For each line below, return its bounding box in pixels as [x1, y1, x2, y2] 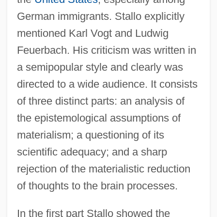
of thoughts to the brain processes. [16, 179, 178, 192]
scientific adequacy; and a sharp [16, 145, 167, 158]
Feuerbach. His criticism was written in [16, 44, 196, 56]
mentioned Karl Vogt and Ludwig [16, 27, 169, 39]
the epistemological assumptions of [16, 111, 181, 124]
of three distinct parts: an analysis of [16, 94, 185, 107]
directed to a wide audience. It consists [16, 77, 198, 90]
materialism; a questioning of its [16, 128, 164, 141]
